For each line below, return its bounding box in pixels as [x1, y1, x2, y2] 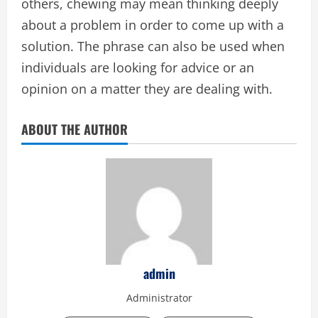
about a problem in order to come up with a [21, 16, 284, 33]
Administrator [126, 291, 192, 305]
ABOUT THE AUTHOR [21, 120, 128, 138]
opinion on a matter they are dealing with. [21, 80, 273, 97]
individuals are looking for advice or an [21, 59, 254, 76]
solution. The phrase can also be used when [21, 38, 285, 55]
